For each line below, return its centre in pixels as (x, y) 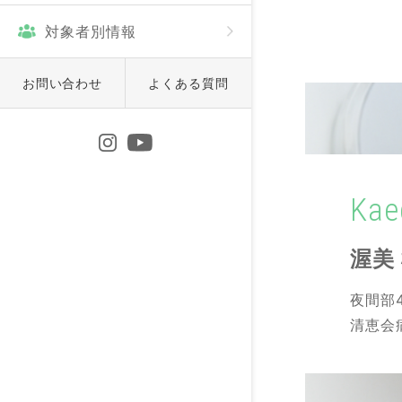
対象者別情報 (91, 31)
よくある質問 (188, 83)
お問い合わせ (62, 83)
